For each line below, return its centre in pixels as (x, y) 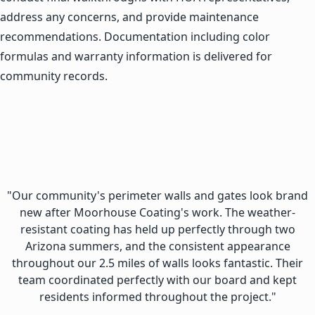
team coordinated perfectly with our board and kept (157, 279)
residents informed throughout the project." (157, 296)
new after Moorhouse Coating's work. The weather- (157, 212)
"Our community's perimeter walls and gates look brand (157, 195)
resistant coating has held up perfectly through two (157, 229)
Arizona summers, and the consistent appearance (157, 246)
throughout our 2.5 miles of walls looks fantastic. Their (157, 263)
